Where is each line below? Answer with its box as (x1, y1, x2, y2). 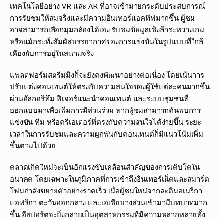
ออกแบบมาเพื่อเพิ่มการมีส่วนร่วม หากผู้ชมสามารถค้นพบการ (10, 105, 201, 115)
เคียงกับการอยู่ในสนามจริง (10, 48, 94, 58)
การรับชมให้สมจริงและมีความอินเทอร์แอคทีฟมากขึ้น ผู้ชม (10, 13, 195, 23)
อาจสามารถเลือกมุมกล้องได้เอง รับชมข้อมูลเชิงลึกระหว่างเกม (10, 25, 204, 35)
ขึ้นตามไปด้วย (10, 140, 55, 151)
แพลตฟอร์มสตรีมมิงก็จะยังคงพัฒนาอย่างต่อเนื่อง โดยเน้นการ (10, 70, 204, 80)
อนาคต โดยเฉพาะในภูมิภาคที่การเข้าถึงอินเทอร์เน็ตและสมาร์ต (10, 174, 209, 184)
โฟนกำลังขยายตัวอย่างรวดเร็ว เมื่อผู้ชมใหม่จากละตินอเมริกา (10, 186, 202, 196)
